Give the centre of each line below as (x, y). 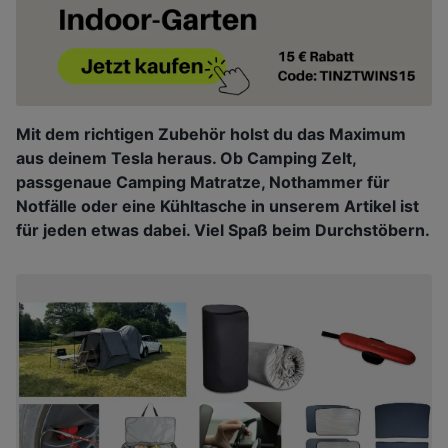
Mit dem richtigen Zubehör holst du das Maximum (211, 134)
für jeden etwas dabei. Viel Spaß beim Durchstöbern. (223, 230)
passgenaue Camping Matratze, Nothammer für (203, 182)
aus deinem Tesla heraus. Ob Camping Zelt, (186, 158)
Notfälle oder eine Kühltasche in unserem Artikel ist (217, 206)
